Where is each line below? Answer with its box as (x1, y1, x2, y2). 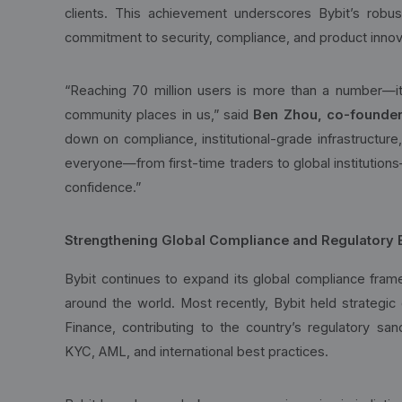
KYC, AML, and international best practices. (65, 344, 328, 360)
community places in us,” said (65, 107, 254, 123)
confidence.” (65, 179, 141, 196)
